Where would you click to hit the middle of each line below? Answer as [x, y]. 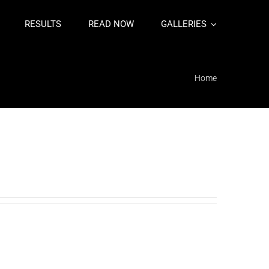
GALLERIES [183, 24]
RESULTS [43, 24]
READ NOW [111, 24]
